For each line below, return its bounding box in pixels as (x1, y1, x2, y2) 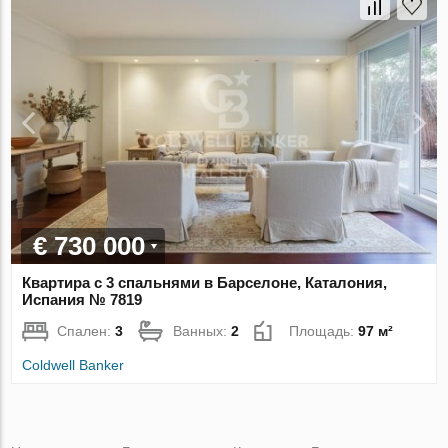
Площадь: (289, 322, 359, 339)
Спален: (57, 322, 116, 339)
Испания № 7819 (22, 290, 143, 308)
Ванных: (173, 322, 232, 339)
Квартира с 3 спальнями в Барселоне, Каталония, (22, 273, 388, 291)
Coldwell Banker (22, 356, 125, 373)
